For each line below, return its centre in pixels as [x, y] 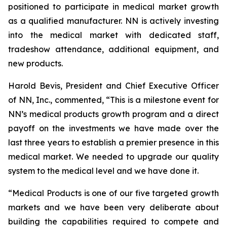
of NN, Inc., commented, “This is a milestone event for [113, 100]
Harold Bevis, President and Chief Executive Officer [113, 86]
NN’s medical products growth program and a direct [113, 114]
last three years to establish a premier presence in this [113, 142]
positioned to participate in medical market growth [113, 7]
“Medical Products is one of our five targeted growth [113, 193]
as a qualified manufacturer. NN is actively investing [113, 21]
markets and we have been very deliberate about [113, 207]
